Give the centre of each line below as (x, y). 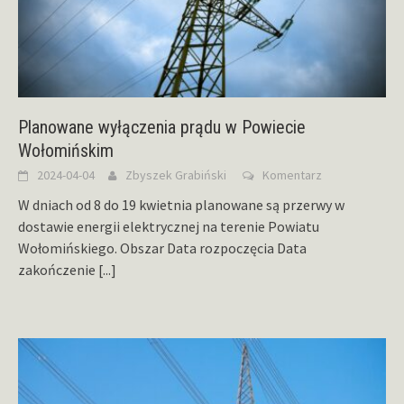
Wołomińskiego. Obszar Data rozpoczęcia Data (162, 248)
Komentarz (292, 175)
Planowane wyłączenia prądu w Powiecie (162, 128)
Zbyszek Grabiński (176, 175)
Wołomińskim (66, 151)
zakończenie (58, 270)
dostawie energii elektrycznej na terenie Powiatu (169, 227)
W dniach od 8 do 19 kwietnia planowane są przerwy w (181, 205)
